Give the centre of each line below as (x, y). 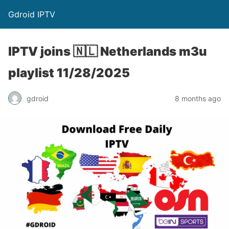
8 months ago (198, 98)
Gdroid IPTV (32, 14)
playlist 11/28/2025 (69, 73)
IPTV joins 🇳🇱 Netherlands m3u (108, 51)
